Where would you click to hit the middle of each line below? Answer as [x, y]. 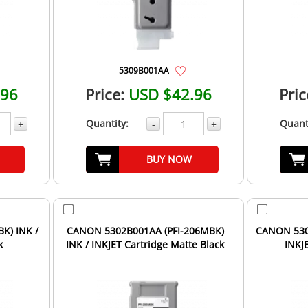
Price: [105, 95]
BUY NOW [169, 159]
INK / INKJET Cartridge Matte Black [145, 245]
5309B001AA [144, 70]
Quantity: [107, 124]
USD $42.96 [170, 95]
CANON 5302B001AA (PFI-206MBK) [145, 231]
